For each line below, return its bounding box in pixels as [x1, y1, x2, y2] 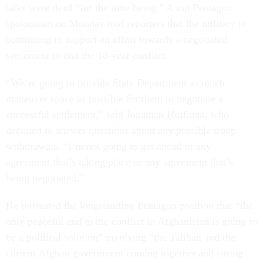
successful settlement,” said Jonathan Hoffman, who [6, 109, 229, 120]
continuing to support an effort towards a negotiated [6, 33, 227, 45]
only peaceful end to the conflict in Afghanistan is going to [6, 215, 257, 227]
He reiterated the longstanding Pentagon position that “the [6, 200, 253, 211]
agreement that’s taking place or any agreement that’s [6, 156, 233, 168]
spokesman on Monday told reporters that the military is [6, 18, 245, 29]
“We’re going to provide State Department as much [6, 77, 225, 89]
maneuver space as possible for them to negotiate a [6, 93, 223, 104]
